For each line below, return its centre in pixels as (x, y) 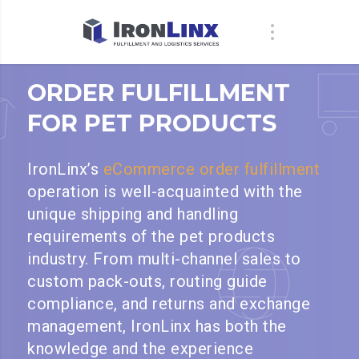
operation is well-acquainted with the (165, 192)
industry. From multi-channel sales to (164, 259)
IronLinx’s (65, 169)
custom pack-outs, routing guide (147, 281)
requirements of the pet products (151, 236)
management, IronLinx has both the (157, 326)
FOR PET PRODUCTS (152, 123)
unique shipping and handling (133, 214)
